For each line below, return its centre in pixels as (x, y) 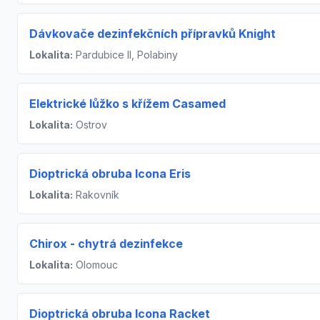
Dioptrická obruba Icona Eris (110, 174)
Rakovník (96, 195)
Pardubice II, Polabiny (125, 55)
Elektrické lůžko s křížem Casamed (127, 104)
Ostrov (90, 125)
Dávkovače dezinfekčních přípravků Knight (152, 34)
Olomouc (95, 265)
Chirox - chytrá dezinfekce (106, 244)
